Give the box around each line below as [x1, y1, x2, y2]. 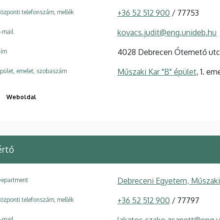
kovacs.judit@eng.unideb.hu [117, 27, 217, 37]
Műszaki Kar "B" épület [117, 66, 196, 77]
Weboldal [6, 93, 36, 101]
